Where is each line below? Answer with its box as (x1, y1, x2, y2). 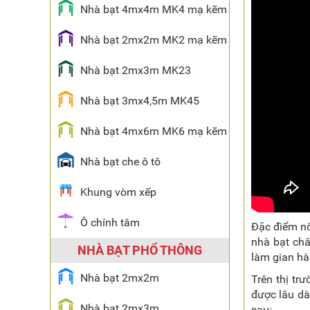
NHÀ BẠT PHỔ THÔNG (77, 243, 202, 257)
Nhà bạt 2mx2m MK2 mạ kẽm (80, 33, 227, 46)
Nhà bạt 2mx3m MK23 (80, 64, 191, 77)
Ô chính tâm (80, 216, 140, 229)
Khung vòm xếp (80, 185, 156, 199)
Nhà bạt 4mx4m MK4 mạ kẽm (80, 3, 227, 16)
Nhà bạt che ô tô (80, 155, 161, 168)
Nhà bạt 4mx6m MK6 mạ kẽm (80, 125, 227, 138)
